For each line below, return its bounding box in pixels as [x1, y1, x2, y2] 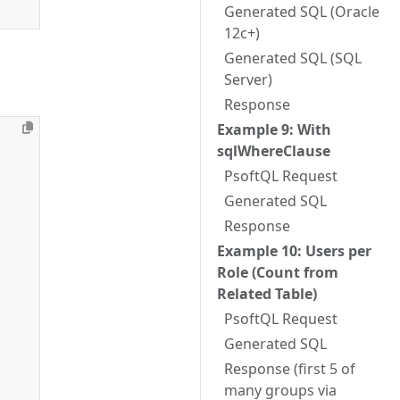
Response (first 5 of [224, 359, 355, 379]
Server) [224, 70, 272, 89]
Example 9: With [217, 120, 331, 139]
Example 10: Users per [217, 241, 371, 261]
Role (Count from [217, 262, 338, 282]
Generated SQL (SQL [224, 48, 362, 68]
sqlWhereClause [217, 141, 330, 161]
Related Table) [217, 284, 317, 304]
